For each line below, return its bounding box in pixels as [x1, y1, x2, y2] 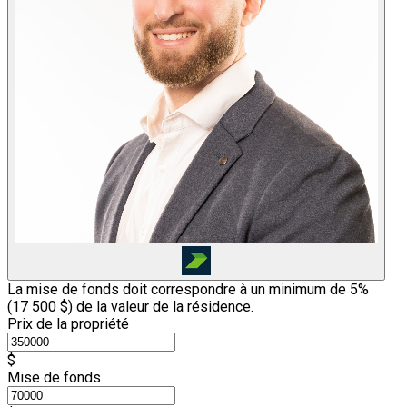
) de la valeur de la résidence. [68, 298, 253, 316]
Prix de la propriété [7, 315, 129, 333]
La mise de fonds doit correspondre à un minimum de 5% [7, 281, 369, 299]
